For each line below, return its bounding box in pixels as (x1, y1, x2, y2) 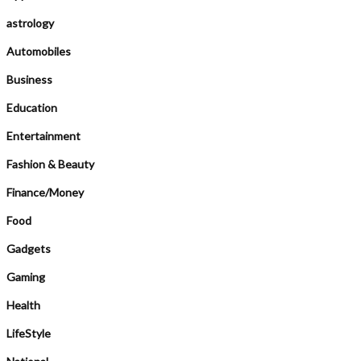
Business (6, 73, 52, 86)
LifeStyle (6, 326, 51, 340)
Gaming (6, 270, 45, 284)
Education (6, 101, 57, 114)
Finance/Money (6, 185, 84, 199)
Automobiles (6, 44, 71, 58)
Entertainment (6, 129, 81, 143)
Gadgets (6, 242, 51, 255)
